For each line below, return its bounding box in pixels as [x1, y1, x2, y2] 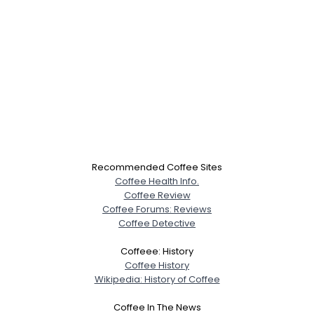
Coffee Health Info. [115, 175, 199, 188]
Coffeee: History [121, 245, 193, 258]
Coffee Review [123, 189, 191, 202]
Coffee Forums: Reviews [102, 203, 212, 216]
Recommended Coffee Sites [92, 161, 222, 174]
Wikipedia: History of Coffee [94, 273, 220, 286]
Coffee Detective [118, 217, 196, 230]
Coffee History [125, 259, 189, 272]
